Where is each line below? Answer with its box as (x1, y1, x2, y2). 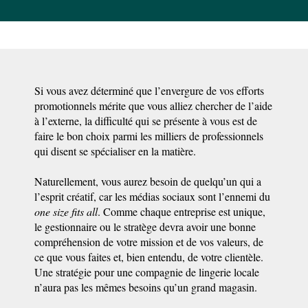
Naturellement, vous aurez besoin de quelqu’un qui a (34, 174, 261, 188)
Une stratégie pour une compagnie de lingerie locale (34, 265, 259, 279)
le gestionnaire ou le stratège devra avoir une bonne (34, 219, 256, 234)
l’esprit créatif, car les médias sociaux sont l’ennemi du (34, 189, 270, 203)
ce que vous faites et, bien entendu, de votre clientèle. (34, 250, 263, 264)
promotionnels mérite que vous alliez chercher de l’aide (34, 98, 272, 113)
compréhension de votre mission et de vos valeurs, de (34, 234, 263, 249)
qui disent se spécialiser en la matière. (34, 144, 196, 158)
